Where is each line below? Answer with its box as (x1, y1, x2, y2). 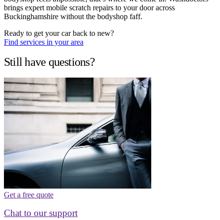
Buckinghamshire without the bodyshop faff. (4, 12, 142, 21)
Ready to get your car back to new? (4, 29, 114, 38)
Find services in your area (4, 38, 83, 47)
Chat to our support (4, 207, 78, 218)
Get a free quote (4, 190, 54, 199)
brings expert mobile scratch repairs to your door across (4, 3, 175, 12)
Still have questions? (4, 55, 95, 68)
